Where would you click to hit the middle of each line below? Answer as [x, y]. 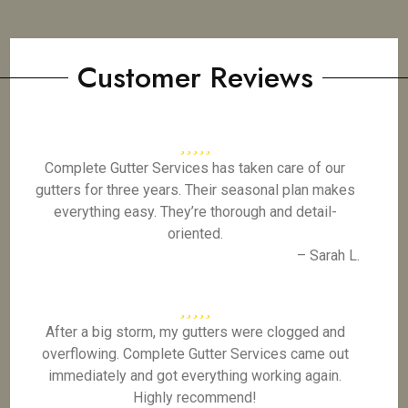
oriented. [195, 234]
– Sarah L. [328, 255]
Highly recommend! [195, 398]
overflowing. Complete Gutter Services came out [195, 354]
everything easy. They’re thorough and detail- [195, 212]
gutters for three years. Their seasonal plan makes [195, 190]
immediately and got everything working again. [195, 376]
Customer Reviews [195, 77]
